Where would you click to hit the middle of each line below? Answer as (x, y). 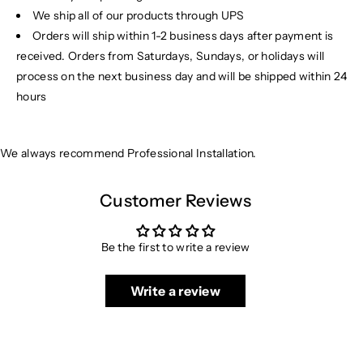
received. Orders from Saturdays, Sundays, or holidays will (171, 56)
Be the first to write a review (175, 247)
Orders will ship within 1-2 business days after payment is (183, 35)
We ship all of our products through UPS (139, 15)
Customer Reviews (175, 200)
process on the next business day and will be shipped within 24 (182, 76)
